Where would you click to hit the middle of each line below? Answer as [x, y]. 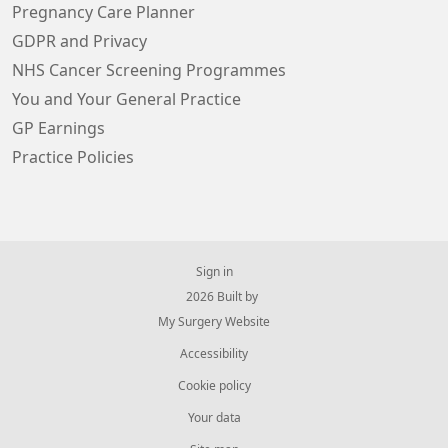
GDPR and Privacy [79, 41]
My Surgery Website [214, 322]
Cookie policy [214, 386]
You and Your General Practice [126, 99]
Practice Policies [73, 157]
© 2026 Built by [214, 297]
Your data [214, 418]
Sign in [214, 272]
